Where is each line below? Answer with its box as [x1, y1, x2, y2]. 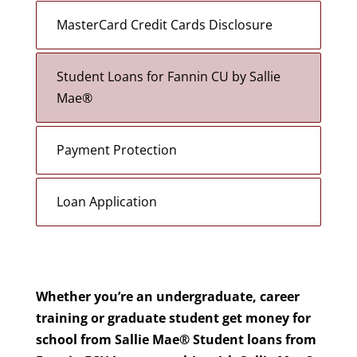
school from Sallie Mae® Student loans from [35, 331, 316, 349]
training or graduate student [35, 309, 219, 328]
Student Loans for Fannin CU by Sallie [56, 68, 280, 85]
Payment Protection [56, 141, 177, 159]
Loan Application [56, 193, 157, 210]
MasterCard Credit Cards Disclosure [56, 16, 273, 33]
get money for [222, 309, 311, 328]
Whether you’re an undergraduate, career [35, 288, 300, 306]
